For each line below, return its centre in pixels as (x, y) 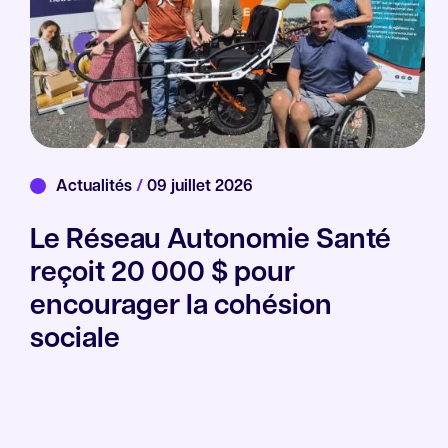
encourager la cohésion (181, 307)
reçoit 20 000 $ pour (162, 274)
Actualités (96, 187)
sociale (75, 340)
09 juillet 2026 (198, 187)
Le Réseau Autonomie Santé (210, 241)
